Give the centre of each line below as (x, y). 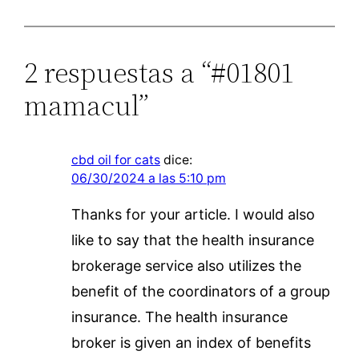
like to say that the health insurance (192, 240)
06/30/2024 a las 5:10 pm (148, 178)
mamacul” (87, 105)
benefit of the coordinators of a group (200, 291)
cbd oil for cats (115, 159)
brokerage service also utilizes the (186, 265)
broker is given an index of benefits (191, 342)
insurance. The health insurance (179, 317)
